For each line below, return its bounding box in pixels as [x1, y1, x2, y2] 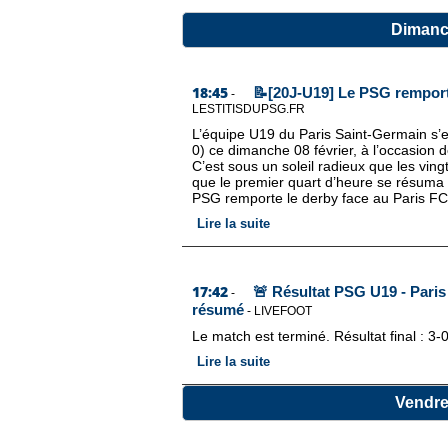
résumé [192, 301, 244, 318]
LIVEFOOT [254, 304, 312, 318]
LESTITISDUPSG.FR [192, 102, 305, 116]
